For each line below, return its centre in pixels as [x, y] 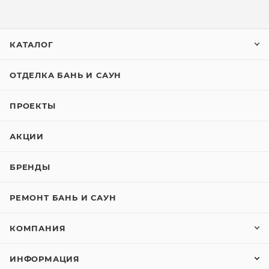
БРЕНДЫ [30, 167]
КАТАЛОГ [32, 44]
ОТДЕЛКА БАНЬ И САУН [66, 75]
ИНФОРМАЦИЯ [45, 259]
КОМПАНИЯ [38, 228]
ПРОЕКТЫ [33, 106]
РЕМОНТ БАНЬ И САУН [63, 198]
